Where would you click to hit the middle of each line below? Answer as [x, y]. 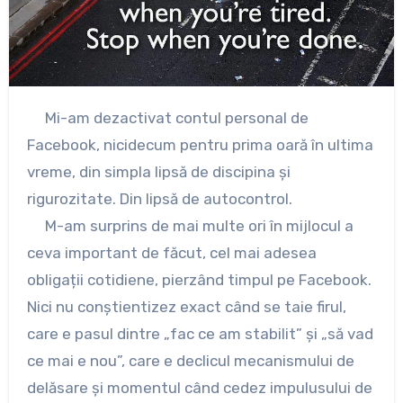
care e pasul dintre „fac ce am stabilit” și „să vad [200, 334]
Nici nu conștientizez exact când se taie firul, [186, 307]
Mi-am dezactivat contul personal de [41, 118]
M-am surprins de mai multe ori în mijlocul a [190, 226]
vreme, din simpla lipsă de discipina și [158, 172]
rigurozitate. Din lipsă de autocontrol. [159, 199]
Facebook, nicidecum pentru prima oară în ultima [200, 145]
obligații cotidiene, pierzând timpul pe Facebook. [199, 280]
